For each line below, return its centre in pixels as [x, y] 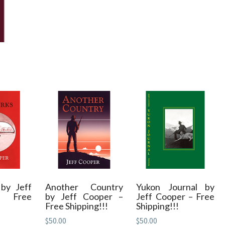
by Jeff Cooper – [84, 196]
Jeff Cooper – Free [175, 196]
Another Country [84, 187]
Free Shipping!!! [76, 206]
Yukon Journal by [175, 187]
